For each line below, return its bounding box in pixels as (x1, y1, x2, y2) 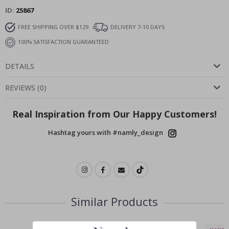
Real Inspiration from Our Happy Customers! (12, 107, 217, 120)
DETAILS (5, 61, 34, 71)
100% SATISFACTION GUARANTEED (18, 37, 109, 45)
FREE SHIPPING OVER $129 (18, 22, 88, 31)
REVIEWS (5, 82, 35, 93)
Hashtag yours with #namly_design (48, 127, 163, 137)
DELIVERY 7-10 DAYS (110, 22, 165, 31)
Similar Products (71, 193, 158, 209)
